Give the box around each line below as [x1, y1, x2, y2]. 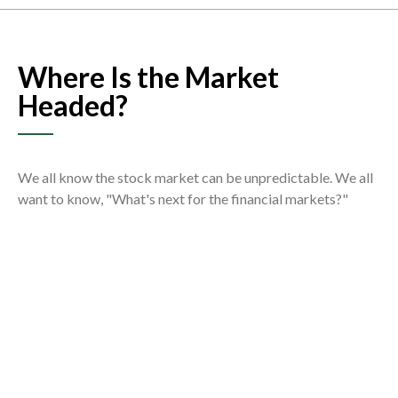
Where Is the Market [18, 60, 279, 95]
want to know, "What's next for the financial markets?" [18, 190, 348, 208]
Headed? [18, 88, 128, 123]
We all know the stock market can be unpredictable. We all [18, 169, 373, 187]
